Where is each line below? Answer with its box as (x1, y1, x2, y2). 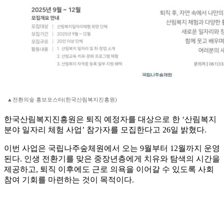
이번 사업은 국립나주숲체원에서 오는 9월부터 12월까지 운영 (4, 144, 220, 153)
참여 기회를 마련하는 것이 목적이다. (4, 175, 134, 184)
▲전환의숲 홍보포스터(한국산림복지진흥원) (7, 96, 117, 103)
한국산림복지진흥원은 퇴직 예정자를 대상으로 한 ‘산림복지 (4, 115, 216, 124)
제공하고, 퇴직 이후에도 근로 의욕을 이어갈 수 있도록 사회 (4, 165, 214, 174)
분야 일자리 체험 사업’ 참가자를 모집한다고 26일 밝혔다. (4, 125, 206, 134)
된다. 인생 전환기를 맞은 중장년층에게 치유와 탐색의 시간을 (4, 154, 220, 163)
